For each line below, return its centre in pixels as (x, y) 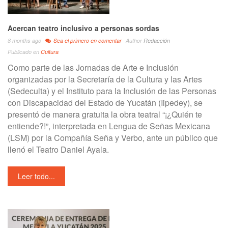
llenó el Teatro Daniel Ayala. (58, 149)
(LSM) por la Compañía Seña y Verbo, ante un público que (113, 138)
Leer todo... (36, 176)
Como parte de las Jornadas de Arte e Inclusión (93, 67)
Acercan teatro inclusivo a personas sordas (83, 28)
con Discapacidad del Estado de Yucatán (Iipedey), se (105, 103)
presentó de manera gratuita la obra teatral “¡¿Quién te (105, 114)
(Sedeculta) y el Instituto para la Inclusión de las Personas (112, 91)
